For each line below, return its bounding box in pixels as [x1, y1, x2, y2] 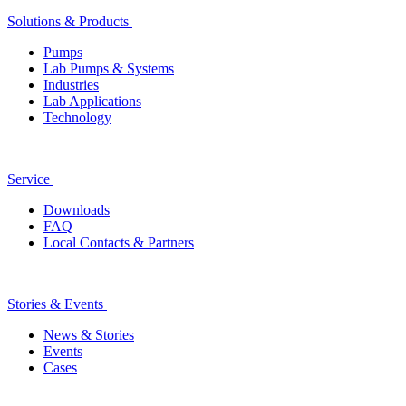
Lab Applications [43, 93, 141, 110]
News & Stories [43, 327, 134, 343]
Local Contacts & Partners [43, 235, 194, 251]
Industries [43, 77, 99, 93]
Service [7, 171, 50, 188]
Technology [43, 110, 111, 126]
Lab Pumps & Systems [43, 61, 174, 77]
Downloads [43, 202, 110, 218]
